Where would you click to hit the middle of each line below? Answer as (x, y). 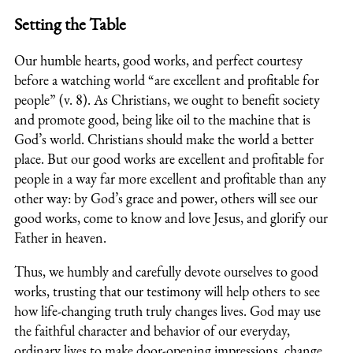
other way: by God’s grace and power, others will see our (166, 199)
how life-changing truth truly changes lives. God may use (167, 311)
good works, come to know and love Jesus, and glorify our (171, 218)
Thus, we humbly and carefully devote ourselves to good (166, 272)
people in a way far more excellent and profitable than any (170, 179)
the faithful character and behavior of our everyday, (152, 331)
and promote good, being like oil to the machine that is (162, 120)
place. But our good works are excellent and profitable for (169, 159)
